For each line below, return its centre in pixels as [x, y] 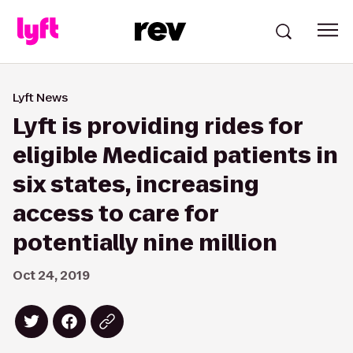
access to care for [115, 214]
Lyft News [40, 97]
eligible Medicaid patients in [175, 156]
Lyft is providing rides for [158, 126]
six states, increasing [136, 185]
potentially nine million [145, 243]
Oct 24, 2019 [51, 275]
